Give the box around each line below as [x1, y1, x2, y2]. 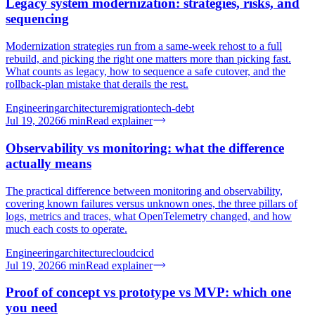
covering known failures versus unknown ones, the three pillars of [6, 197, 297, 210]
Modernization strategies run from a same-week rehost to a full [6, 40, 282, 53]
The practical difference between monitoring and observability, [6, 184, 283, 197]
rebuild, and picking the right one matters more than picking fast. [6, 53, 291, 65]
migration [111, 102, 153, 115]
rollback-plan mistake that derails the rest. [6, 78, 188, 91]
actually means [6, 155, 91, 171]
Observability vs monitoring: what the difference [6, 140, 284, 155]
